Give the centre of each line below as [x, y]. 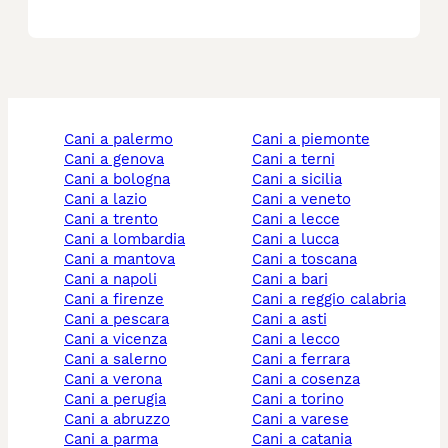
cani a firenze [119, 299]
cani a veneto [306, 199]
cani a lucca [300, 239]
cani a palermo [123, 139]
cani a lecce [300, 219]
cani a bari [294, 279]
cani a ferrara [305, 359]
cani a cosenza [310, 379]
